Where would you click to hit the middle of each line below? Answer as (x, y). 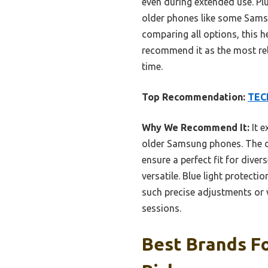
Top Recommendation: (194, 97)
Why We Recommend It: (196, 128)
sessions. (162, 208)
